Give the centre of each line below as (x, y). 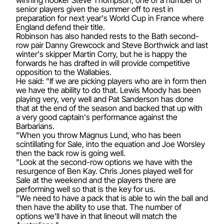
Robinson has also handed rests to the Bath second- (107, 36)
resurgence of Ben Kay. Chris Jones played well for (104, 171)
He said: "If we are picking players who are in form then (111, 81)
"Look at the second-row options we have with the (104, 162)
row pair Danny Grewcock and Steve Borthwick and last (112, 45)
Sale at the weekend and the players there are (96, 180)
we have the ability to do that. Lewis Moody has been (108, 90)
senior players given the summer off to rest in (95, 9)
